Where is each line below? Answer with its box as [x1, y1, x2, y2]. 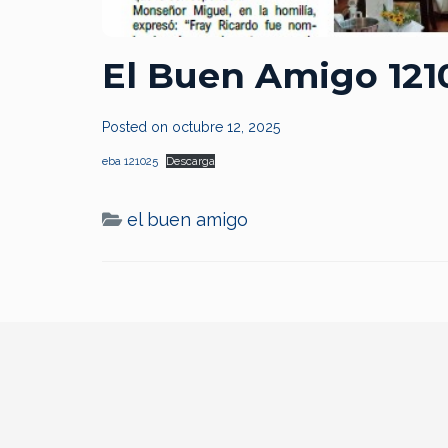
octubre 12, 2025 [172, 119, 280, 136]
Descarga [166, 154, 216, 169]
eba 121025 [102, 154, 158, 169]
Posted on [102, 119, 172, 136]
